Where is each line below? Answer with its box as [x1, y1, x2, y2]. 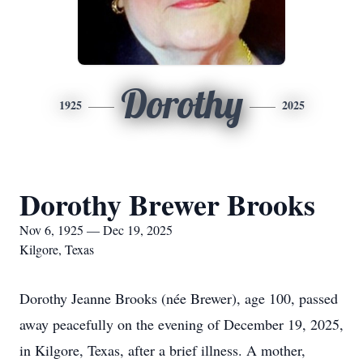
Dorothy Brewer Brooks [19, 183, 315, 225]
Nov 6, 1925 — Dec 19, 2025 [19, 221, 173, 238]
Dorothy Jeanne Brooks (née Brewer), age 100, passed [19, 288, 338, 308]
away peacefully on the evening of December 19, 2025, [19, 314, 344, 334]
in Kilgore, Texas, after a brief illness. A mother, [19, 340, 305, 360]
